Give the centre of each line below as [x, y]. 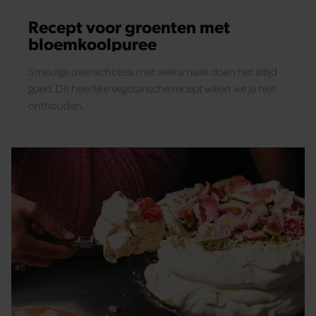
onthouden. [56, 105]
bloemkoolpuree [92, 43]
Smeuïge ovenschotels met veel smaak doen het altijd [153, 71]
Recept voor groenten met [129, 26]
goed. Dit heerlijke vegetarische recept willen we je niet [152, 88]
